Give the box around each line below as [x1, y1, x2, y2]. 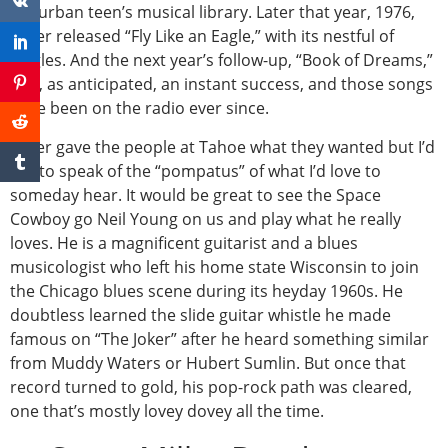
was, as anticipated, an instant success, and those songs [10, 73, 433, 96]
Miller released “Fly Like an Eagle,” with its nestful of [10, 25, 394, 48]
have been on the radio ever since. [10, 97, 269, 120]
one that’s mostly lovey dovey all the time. [10, 399, 324, 422]
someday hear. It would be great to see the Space [10, 183, 381, 206]
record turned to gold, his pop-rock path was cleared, [10, 375, 412, 398]
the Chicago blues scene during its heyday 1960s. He [10, 279, 403, 302]
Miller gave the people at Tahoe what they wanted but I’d [10, 135, 435, 158]
